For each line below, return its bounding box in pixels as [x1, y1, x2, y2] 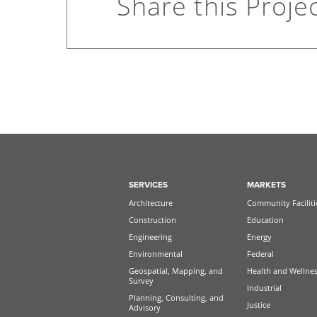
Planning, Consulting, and [129, 292, 224, 303]
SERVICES [129, 179, 168, 190]
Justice [246, 299, 270, 310]
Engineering [129, 231, 173, 242]
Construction [129, 214, 177, 225]
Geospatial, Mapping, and [129, 265, 224, 276]
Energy [246, 231, 272, 242]
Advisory [129, 301, 161, 313]
